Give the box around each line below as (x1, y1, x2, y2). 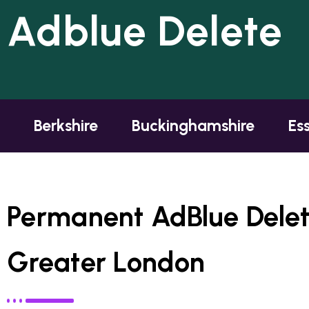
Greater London (7, 246, 206, 279)
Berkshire (34, 116, 98, 136)
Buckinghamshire (132, 116, 255, 136)
